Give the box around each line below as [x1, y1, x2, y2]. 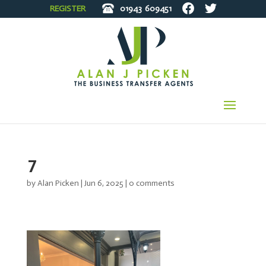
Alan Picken [37, 178, 79, 188]
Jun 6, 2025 [84, 178, 123, 188]
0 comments [128, 178, 175, 188]
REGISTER [49, 3, 85, 14]
